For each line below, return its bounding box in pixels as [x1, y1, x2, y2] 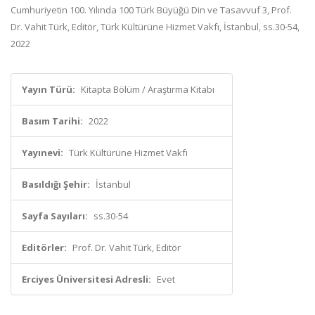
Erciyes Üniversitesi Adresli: [22, 273, 151, 285]
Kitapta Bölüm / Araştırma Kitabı [81, 83, 214, 96]
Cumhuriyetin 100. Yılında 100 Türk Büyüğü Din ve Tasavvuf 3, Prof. [11, 4, 292, 16]
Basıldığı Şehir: [22, 178, 90, 191]
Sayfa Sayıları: [22, 210, 88, 222]
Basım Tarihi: [22, 115, 83, 127]
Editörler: [22, 241, 67, 254]
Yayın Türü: [22, 83, 75, 96]
